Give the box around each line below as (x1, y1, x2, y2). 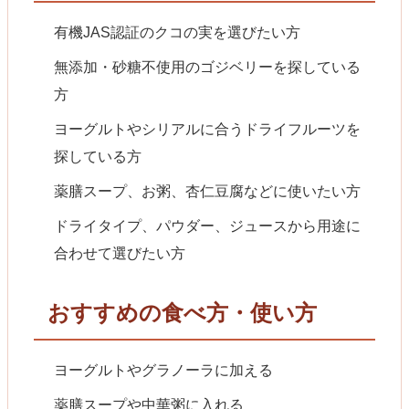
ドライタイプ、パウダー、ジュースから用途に (54, 217, 362, 234)
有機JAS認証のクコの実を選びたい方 (54, 24, 301, 40)
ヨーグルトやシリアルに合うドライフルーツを (54, 121, 362, 137)
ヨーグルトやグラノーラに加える (54, 362, 274, 378)
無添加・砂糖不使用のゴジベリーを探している (54, 58, 362, 75)
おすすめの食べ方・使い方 (47, 299, 317, 325)
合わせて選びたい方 (54, 245, 186, 261)
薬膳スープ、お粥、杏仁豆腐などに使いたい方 (54, 183, 362, 199)
